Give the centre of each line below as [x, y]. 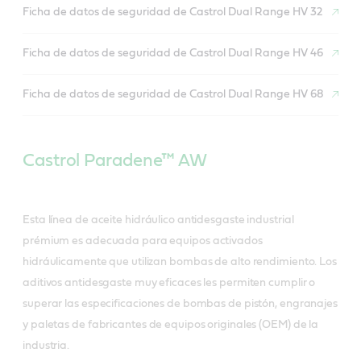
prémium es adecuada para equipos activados [143, 241]
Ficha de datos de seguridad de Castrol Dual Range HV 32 [172, 12]
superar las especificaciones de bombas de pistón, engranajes [180, 303]
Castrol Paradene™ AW [115, 160]
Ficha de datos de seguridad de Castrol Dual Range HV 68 [173, 95]
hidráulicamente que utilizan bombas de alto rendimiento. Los [180, 261]
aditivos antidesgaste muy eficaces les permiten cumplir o [169, 282]
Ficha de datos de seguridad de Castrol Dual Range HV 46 [173, 54]
